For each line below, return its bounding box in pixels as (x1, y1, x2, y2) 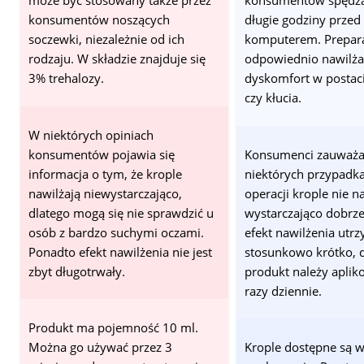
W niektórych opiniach (28, 126, 154, 143)
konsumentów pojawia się (28, 145, 175, 162)
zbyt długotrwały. (28, 262, 125, 279)
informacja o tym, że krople (28, 165, 182, 182)
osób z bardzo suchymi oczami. (28, 223, 204, 240)
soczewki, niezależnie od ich (28, 31, 184, 48)
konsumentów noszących (28, 11, 170, 28)
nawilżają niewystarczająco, (28, 184, 182, 201)
